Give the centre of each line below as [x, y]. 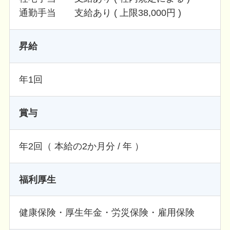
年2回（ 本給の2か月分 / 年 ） [81, 146]
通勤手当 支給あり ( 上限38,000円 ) [100, 13]
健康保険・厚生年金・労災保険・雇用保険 [107, 213]
